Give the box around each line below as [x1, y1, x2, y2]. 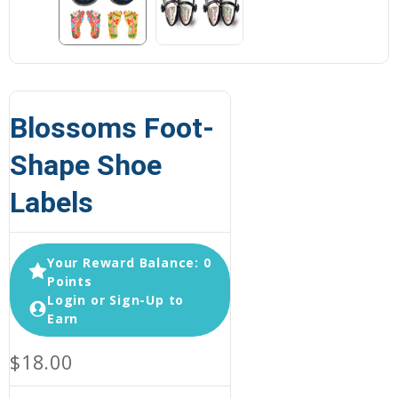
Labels [10, 186, 93, 220]
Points [47, 272, 92, 290]
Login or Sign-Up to [47, 291, 185, 308]
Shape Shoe [10, 148, 162, 183]
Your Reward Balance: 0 [47, 253, 211, 271]
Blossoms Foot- [10, 111, 214, 146]
